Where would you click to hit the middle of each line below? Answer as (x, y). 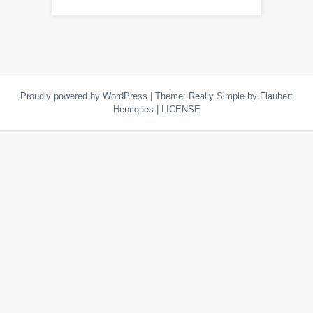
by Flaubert (269, 96)
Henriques (134, 109)
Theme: (172, 96)
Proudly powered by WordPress (85, 96)
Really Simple (217, 96)
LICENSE (181, 109)
